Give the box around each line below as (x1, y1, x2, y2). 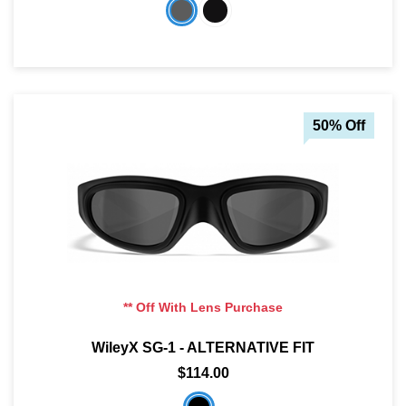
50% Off (313, 118, 365, 134)
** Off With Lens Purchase (123, 300, 283, 315)
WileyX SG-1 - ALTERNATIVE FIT (92, 340, 314, 356)
